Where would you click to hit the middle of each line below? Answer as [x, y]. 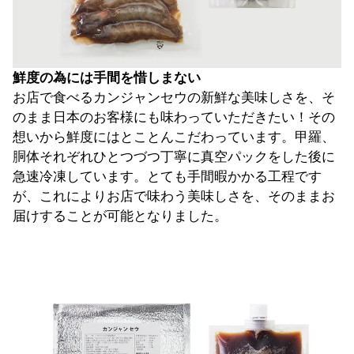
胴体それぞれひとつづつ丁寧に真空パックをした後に [174, 157]
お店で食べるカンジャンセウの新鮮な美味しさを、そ [174, 98]
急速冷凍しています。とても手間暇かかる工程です [167, 177]
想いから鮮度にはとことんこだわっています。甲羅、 [174, 137]
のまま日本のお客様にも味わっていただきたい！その [174, 117]
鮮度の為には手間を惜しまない [107, 78]
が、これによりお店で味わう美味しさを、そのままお [174, 196]
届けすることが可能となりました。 [120, 216]
